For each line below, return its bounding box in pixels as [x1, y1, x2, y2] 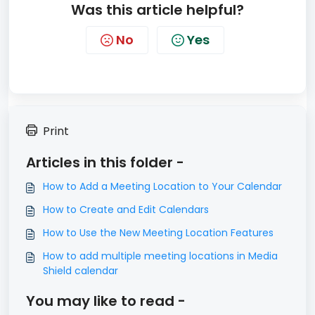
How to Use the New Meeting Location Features [43, 226, 274, 240]
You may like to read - [26, 291, 186, 311]
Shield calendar [43, 264, 118, 278]
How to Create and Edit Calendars [43, 202, 209, 217]
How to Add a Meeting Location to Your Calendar [43, 179, 282, 194]
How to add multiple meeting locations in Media [43, 249, 278, 264]
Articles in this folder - [26, 153, 184, 173]
